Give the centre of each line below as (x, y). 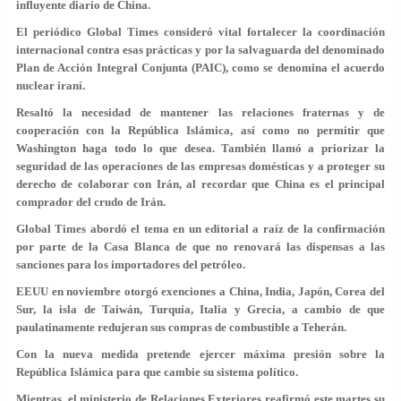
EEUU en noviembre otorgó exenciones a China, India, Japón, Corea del (200, 291)
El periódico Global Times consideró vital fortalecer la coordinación (200, 32)
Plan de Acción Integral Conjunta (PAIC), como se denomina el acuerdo (200, 68)
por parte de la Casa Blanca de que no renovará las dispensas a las (200, 247)
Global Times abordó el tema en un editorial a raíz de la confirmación (200, 229)
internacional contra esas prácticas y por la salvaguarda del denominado (200, 50)
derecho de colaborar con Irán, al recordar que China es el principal (200, 184)
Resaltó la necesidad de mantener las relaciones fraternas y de (200, 112)
